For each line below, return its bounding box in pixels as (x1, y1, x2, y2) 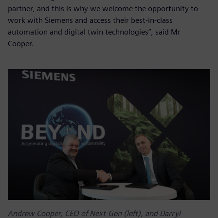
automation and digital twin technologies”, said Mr (8, 27, 181, 36)
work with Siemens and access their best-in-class (8, 15, 173, 25)
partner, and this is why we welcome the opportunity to (8, 3, 198, 13)
